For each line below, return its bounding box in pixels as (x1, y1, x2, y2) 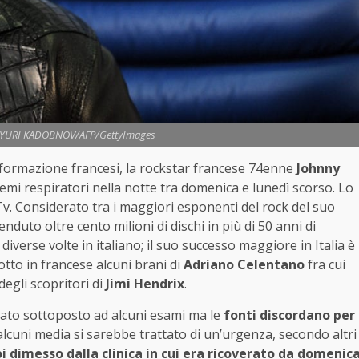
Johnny (296, 159, 340, 177)
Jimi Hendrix (106, 274, 184, 292)
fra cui (305, 255, 345, 273)
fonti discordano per (220, 305, 355, 324)
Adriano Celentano (184, 255, 305, 273)
